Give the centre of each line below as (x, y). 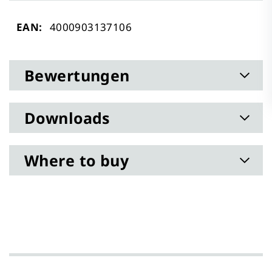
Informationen (53, 41)
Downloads (67, 117)
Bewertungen (77, 75)
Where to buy (77, 160)
